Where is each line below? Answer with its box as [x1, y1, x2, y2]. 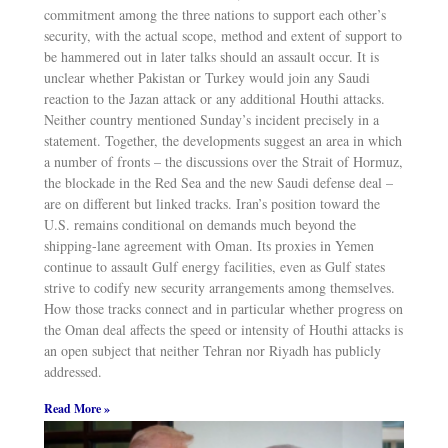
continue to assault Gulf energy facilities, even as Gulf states [43, 256, 385, 276]
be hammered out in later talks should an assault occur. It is [43, 46, 379, 66]
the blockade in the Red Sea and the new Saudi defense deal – [43, 172, 393, 192]
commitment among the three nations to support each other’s [43, 4, 386, 24]
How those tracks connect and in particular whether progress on [43, 298, 403, 318]
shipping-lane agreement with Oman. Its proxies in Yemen [43, 235, 374, 255]
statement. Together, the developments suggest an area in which [43, 130, 402, 150]
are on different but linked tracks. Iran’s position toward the [43, 193, 380, 213]
